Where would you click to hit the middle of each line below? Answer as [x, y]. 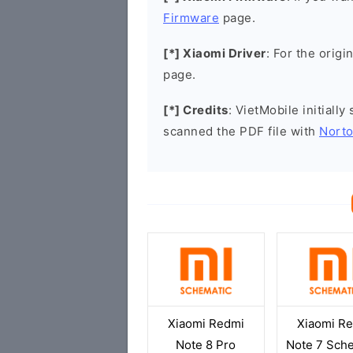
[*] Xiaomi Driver [215, 53]
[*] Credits [196, 110]
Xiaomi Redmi [206, 323]
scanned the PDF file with [241, 131]
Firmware [191, 18]
